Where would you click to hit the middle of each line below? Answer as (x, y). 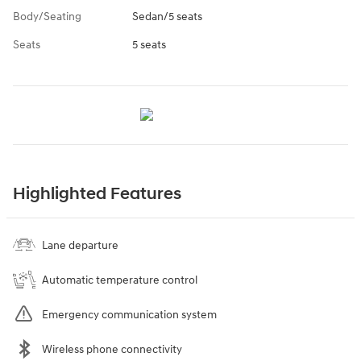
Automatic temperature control (120, 280)
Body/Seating (47, 17)
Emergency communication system (129, 315)
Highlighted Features (97, 195)
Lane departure (80, 246)
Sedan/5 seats (167, 17)
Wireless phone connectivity (112, 350)
